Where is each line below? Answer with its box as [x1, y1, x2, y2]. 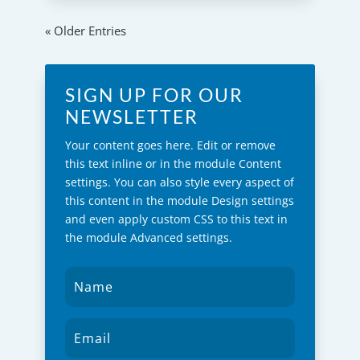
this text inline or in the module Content [65, 155, 281, 171]
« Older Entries [45, 22, 126, 39]
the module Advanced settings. [65, 229, 232, 245]
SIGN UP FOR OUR [65, 83, 243, 106]
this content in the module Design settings [65, 192, 294, 208]
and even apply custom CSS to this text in [65, 211, 288, 227]
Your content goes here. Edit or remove [65, 137, 276, 153]
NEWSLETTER [65, 104, 198, 128]
